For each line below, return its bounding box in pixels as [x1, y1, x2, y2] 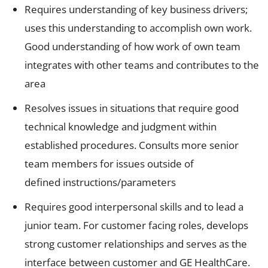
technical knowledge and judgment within [25, 119, 217, 133]
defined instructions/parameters [25, 175, 176, 189]
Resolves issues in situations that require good [25, 100, 239, 115]
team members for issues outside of [25, 156, 194, 170]
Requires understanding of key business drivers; [25, 2, 248, 16]
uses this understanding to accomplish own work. [25, 20, 252, 35]
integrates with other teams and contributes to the [25, 57, 259, 72]
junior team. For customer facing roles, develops [25, 218, 248, 232]
